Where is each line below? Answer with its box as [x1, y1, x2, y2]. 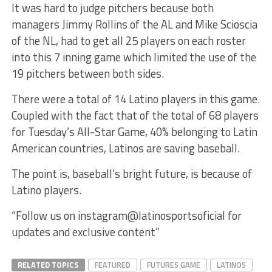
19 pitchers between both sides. [11, 64, 164, 82]
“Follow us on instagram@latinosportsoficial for [11, 206, 242, 224]
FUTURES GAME [146, 258, 200, 271]
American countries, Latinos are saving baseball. [11, 139, 240, 157]
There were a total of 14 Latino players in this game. [11, 90, 260, 107]
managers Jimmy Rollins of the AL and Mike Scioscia [11, 15, 257, 33]
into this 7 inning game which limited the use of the [11, 48, 256, 66]
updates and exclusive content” [11, 223, 160, 240]
